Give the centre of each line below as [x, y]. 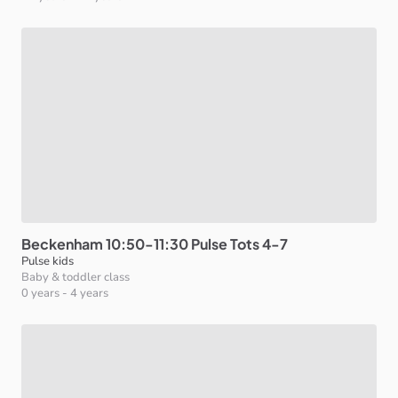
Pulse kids [48, 261]
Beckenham [62, 244]
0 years [40, 293]
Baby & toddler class [76, 277]
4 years [89, 293]
